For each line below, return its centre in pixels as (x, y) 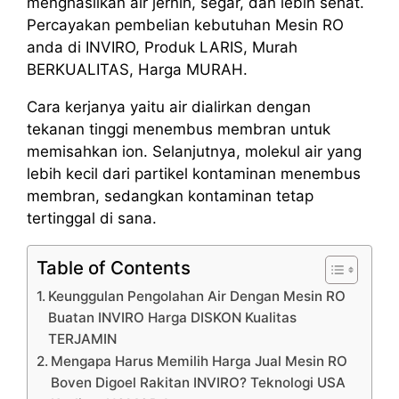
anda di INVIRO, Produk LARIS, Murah (162, 47)
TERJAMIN (83, 338)
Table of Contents (114, 267)
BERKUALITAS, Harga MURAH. (137, 69)
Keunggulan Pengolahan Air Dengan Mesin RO (197, 296)
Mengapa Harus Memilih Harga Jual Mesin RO (199, 361)
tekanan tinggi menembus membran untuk (179, 129)
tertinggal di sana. (92, 218)
